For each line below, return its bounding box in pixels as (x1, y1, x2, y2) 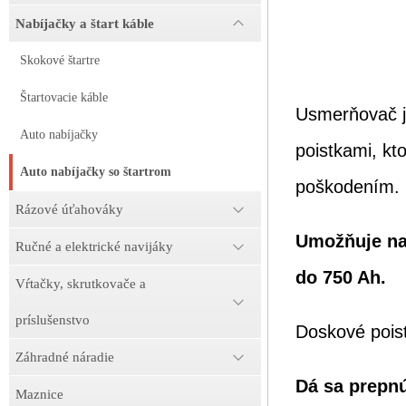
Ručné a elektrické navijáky (15, 239, 173, 254)
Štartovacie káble (20, 91, 108, 104)
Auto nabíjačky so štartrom (20, 165, 171, 179)
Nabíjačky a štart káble (15, 16, 154, 31)
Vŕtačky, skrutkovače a (15, 276, 146, 291)
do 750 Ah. (295, 266, 386, 287)
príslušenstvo (15, 313, 90, 327)
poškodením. (295, 176, 400, 197)
